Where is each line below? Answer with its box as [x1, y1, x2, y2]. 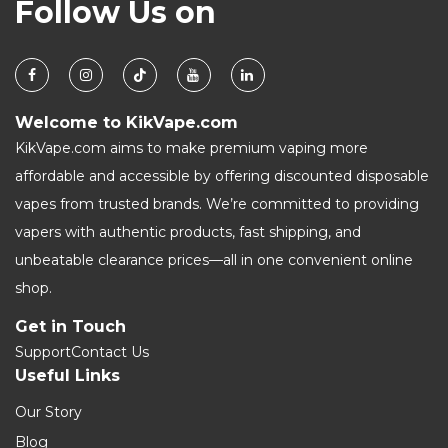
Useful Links [15, 366, 120, 385]
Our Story [15, 403, 82, 421]
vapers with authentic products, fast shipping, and [15, 223, 361, 241]
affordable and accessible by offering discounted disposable [15, 167, 429, 185]
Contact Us [71, 343, 149, 361]
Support [15, 343, 71, 361]
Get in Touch [15, 317, 126, 336]
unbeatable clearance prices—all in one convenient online [15, 251, 413, 269]
